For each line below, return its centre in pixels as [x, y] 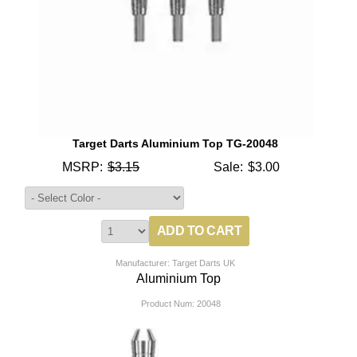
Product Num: [167, 304]
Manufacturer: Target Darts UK [176, 263]
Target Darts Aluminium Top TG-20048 [176, 144]
